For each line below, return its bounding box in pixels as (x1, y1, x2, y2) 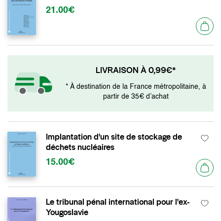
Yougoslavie (46, 207, 88, 218)
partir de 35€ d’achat (103, 93, 169, 100)
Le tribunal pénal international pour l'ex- (46, 196, 189, 207)
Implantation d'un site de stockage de (46, 131, 182, 142)
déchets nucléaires (46, 142, 114, 152)
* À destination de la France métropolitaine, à (65, 83, 206, 90)
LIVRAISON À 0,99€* (96, 65, 176, 75)
